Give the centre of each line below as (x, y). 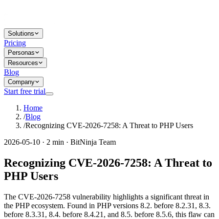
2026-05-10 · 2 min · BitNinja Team (60, 142)
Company (21, 82)
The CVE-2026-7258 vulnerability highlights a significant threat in (107, 197)
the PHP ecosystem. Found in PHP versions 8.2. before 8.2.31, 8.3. (107, 205)
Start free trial (25, 91)
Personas (21, 53)
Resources (23, 63)
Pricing (15, 43)
